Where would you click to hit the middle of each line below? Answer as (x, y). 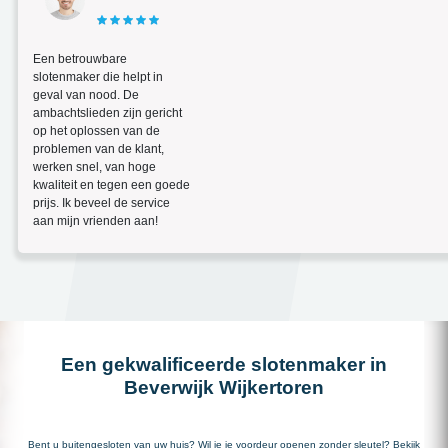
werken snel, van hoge (94, 166)
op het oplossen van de (96, 130)
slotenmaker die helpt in (97, 76)
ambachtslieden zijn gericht (107, 112)
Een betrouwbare (79, 58)
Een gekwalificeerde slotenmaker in (224, 364)
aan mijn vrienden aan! (95, 220)
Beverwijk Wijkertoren (224, 387)
